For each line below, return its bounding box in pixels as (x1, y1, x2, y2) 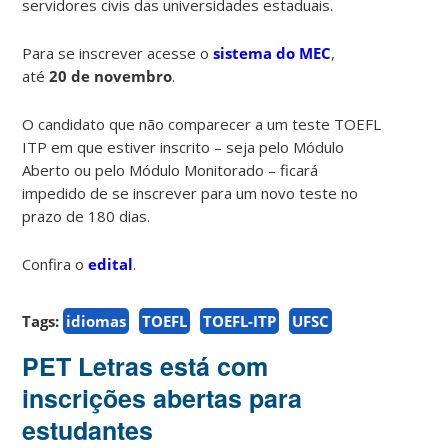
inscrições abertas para (22, 379, 303, 416)
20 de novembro (49, 65, 173, 86)
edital (88, 253, 134, 274)
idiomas (66, 310, 127, 331)
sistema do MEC (213, 42, 332, 63)
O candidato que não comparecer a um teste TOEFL (22, 113, 382, 134)
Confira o (22, 253, 89, 274)
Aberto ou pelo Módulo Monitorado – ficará (22, 159, 319, 180)
